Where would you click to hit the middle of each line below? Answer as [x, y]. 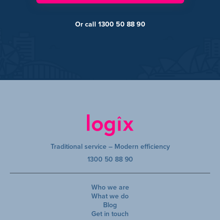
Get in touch [110, 214]
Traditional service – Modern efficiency [110, 146]
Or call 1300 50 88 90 [110, 24]
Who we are [110, 187]
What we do [110, 196]
